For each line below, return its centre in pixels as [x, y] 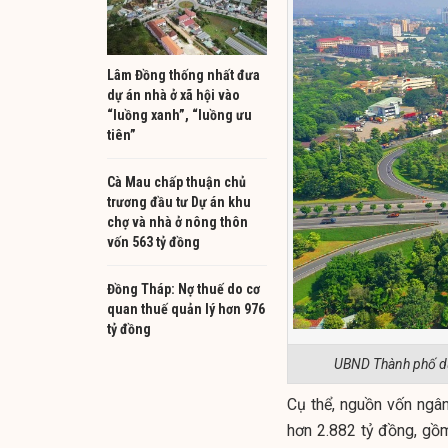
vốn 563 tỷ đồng [153, 241]
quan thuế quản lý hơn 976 [186, 308]
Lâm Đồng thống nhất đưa [183, 74]
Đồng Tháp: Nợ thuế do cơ [183, 288]
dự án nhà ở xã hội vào [173, 94]
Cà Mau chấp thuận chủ [176, 181]
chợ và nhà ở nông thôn [177, 221]
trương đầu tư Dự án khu [179, 201]
